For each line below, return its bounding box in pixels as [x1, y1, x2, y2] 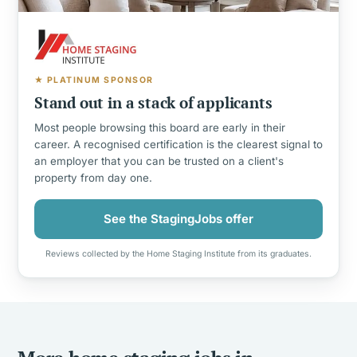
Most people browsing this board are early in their [34, 120, 285, 134]
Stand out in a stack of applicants [34, 92, 273, 112]
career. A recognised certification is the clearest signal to [34, 137, 323, 151]
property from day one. [34, 171, 152, 184]
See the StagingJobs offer [104, 210, 253, 226]
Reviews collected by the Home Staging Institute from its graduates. [45, 248, 312, 259]
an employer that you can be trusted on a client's [34, 154, 284, 167]
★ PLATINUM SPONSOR [34, 74, 154, 85]
